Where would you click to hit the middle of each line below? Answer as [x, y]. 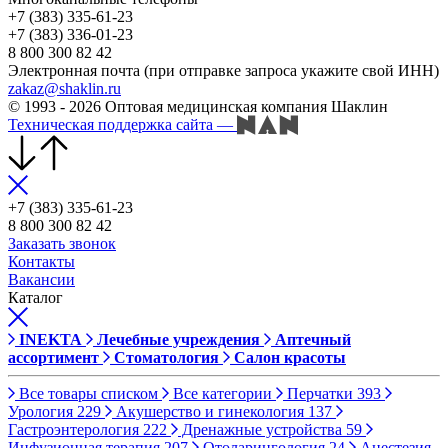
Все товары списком [88, 394]
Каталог [35, 298]
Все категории [222, 394]
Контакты [41, 262]
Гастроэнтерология [75, 430]
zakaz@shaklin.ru [64, 88]
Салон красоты [290, 358]
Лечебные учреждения [178, 340]
